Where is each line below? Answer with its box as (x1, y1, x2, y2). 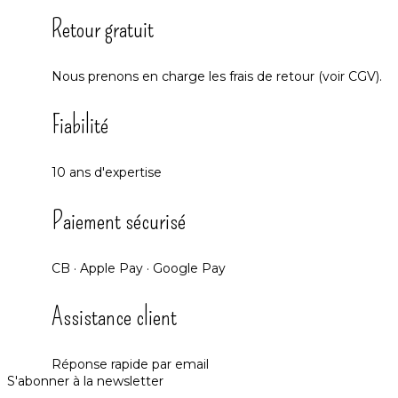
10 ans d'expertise (52, 163, 162, 180)
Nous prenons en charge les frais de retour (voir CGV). (52, 68, 382, 84)
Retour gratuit (52, 13, 154, 44)
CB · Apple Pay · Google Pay (52, 259, 226, 276)
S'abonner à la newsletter (7, 372, 163, 389)
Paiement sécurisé (52, 205, 186, 235)
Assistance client (52, 301, 177, 331)
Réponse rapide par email (52, 355, 209, 372)
